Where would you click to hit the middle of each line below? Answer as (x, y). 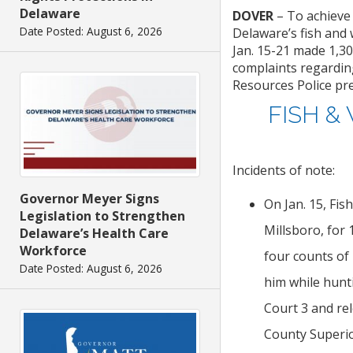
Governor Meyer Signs (89, 198)
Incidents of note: (284, 170)
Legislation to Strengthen (102, 216)
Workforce (53, 250)
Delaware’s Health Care (94, 233)
